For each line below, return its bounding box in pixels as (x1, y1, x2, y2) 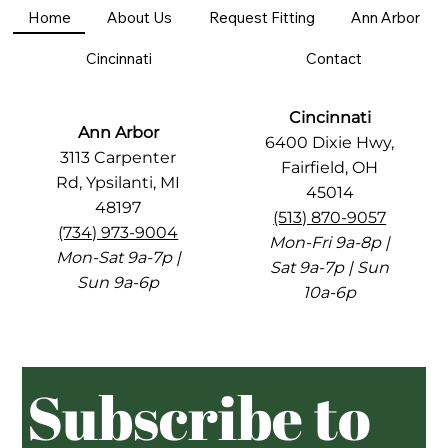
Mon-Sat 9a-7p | (55, 247, 181, 267)
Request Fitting (208, 8, 315, 28)
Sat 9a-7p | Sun (270, 258, 390, 278)
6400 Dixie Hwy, (265, 133, 395, 153)
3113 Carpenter (60, 147, 177, 167)
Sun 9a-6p (77, 272, 160, 292)
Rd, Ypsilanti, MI (56, 172, 181, 192)
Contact (305, 49, 362, 69)
